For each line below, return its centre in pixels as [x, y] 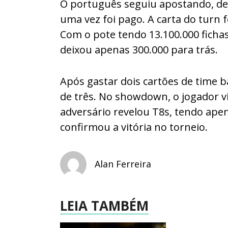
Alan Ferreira [123, 164]
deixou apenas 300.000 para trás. [139, 49]
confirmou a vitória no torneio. [134, 127]
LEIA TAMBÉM [104, 205]
